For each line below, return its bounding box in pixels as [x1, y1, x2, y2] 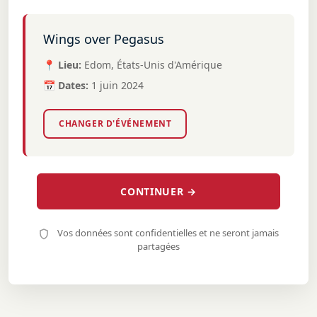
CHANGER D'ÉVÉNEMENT [59, 117, 172, 129]
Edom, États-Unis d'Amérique [84, 58, 222, 71]
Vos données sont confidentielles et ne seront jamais [55, 226, 279, 239]
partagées [137, 240, 180, 253]
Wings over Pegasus [43, 30, 164, 47]
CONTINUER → [120, 185, 197, 198]
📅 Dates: [43, 79, 88, 92]
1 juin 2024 [91, 79, 144, 92]
